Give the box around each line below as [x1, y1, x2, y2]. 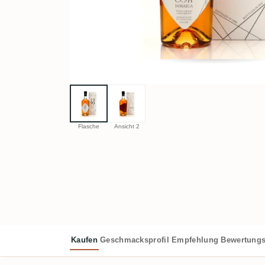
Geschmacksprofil [99, 235, 170, 245]
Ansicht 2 [114, 123, 140, 130]
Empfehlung [172, 235, 219, 245]
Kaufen [71, 235, 98, 245]
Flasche [78, 123, 99, 130]
